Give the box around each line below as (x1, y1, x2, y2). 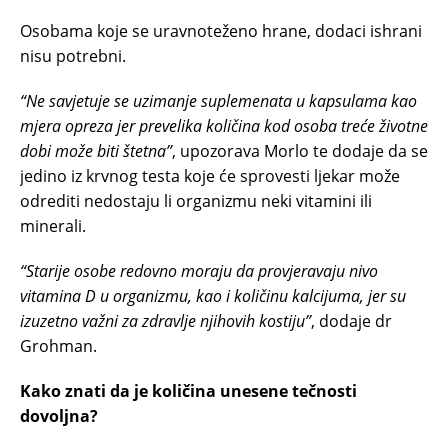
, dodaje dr (311, 309, 392, 332)
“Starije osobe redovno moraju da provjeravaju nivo (20, 259, 378, 282)
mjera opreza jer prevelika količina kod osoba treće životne (20, 114, 428, 137)
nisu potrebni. (20, 44, 126, 67)
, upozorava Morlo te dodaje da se (172, 139, 428, 162)
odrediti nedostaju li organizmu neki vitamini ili (20, 189, 372, 212)
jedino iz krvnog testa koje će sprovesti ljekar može (20, 164, 400, 187)
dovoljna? (20, 404, 98, 427)
